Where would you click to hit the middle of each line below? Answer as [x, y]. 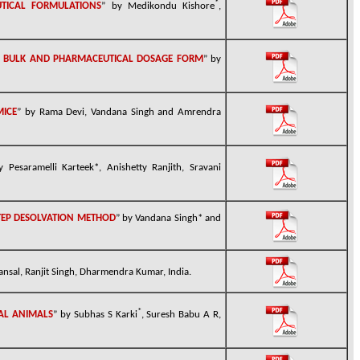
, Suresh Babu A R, [181, 315]
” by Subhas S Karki [95, 315]
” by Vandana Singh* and [168, 219]
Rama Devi [62, 112]
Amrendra [199, 112]
